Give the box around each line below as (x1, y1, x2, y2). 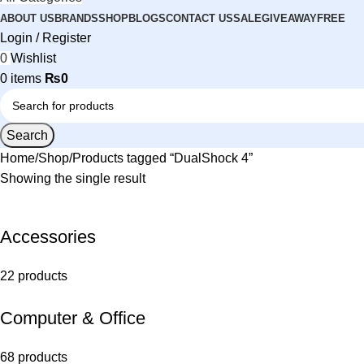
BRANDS (54, 11, 98, 24)
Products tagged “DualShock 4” (72, 150, 253, 165)
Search (6, 128, 48, 142)
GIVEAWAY (262, 11, 317, 24)
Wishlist (11, 50, 56, 65)
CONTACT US (166, 11, 233, 24)
